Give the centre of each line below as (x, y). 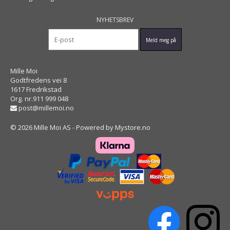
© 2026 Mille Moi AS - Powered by (63, 127)
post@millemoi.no (45, 108)
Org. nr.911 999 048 (39, 98)
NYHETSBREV (115, 20)
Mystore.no (133, 127)
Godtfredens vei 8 (39, 80)
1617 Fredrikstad (36, 89)
